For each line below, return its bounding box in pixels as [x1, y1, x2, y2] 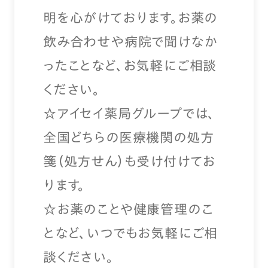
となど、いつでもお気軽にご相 [43, 226, 218, 240]
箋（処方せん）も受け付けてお [43, 154, 216, 169]
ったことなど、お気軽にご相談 [43, 59, 217, 73]
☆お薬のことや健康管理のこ [43, 202, 214, 217]
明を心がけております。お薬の [43, 11, 218, 25]
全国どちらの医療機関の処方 [43, 130, 214, 145]
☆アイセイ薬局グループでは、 [43, 106, 215, 121]
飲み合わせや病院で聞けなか [43, 35, 217, 49]
